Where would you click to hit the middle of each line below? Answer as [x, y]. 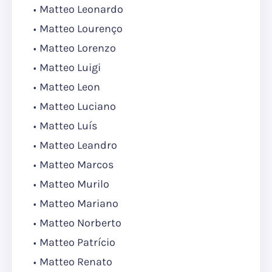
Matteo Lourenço [81, 29]
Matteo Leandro [78, 145]
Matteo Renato [76, 262]
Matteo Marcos [76, 165]
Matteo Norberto [80, 223]
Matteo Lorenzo [78, 48]
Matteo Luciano [78, 107]
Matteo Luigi [70, 68]
